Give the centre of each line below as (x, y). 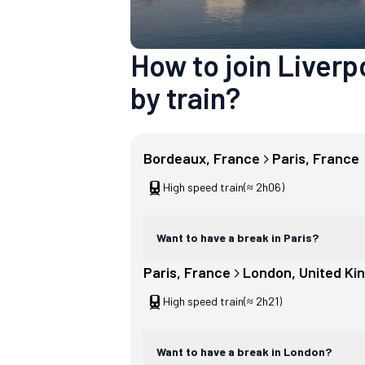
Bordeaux (175, 158)
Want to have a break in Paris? (237, 238)
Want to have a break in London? (244, 352)
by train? (185, 98)
